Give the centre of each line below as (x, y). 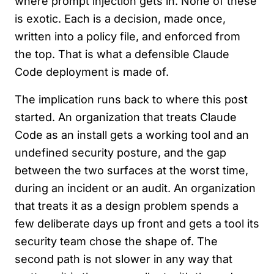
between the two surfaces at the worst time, (131, 171)
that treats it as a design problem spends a (127, 206)
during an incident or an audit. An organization (135, 188)
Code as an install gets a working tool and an (132, 135)
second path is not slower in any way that (124, 259)
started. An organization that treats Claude (126, 117)
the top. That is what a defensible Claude (122, 54)
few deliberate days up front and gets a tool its (137, 224)
